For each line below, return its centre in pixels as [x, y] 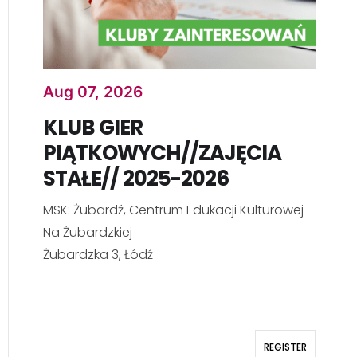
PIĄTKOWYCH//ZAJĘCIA [162, 153]
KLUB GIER [92, 128]
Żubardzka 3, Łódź [98, 255]
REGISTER [285, 347]
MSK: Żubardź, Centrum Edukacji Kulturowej [173, 210]
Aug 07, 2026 [92, 92]
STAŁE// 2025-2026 [135, 179]
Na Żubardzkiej [87, 233]
